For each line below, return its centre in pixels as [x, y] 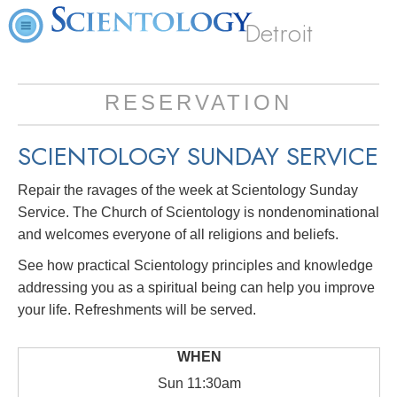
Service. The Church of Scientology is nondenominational [198, 212]
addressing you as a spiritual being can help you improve [196, 288]
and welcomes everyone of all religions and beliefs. [178, 234]
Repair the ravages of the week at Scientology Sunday [188, 190]
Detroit [279, 33]
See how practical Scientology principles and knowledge [195, 265]
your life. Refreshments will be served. [137, 310]
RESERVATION [198, 102]
